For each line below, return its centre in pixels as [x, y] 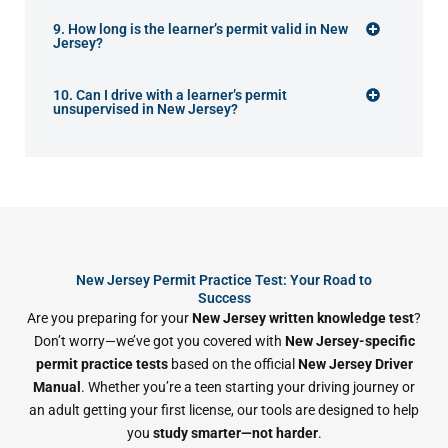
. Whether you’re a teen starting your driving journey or [248, 386]
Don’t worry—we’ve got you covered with [159, 340]
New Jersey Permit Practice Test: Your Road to [224, 279]
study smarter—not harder [235, 432]
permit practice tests [101, 363]
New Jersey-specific [349, 340]
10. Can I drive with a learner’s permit [170, 94]
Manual [57, 386]
